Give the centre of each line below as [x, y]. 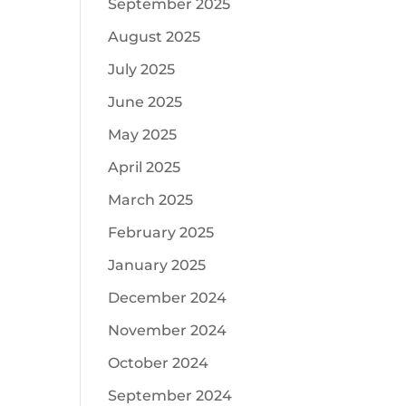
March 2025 [151, 200]
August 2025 [155, 37]
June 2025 [145, 102]
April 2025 [145, 167]
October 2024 [159, 363]
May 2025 [143, 135]
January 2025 [157, 265]
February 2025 [161, 232]
